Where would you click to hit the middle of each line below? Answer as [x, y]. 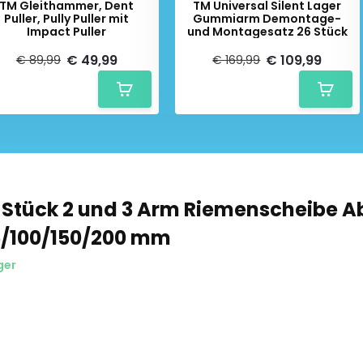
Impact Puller [67, 32]
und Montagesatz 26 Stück [267, 32]
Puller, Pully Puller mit [67, 19]
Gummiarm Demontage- [267, 19]
